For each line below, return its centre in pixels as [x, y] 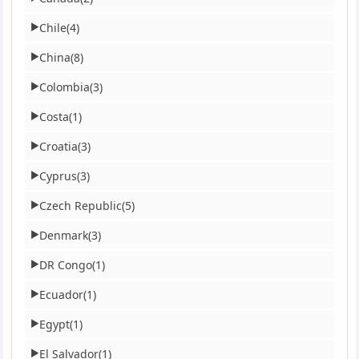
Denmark [64, 235]
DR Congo [66, 264]
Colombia [65, 87]
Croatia [59, 146]
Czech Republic [81, 205]
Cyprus [58, 175]
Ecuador [62, 294]
